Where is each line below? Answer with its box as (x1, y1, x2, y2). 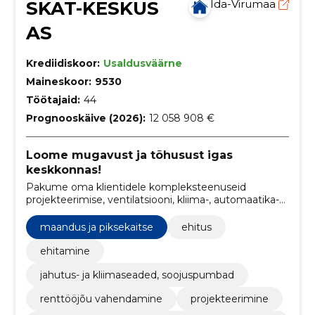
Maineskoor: (25, 75, 91, 88)
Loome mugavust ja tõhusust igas (25, 148, 233, 162)
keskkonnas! (25, 163, 101, 176)
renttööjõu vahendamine (39, 292, 162, 305)
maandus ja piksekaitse (39, 220, 153, 233)
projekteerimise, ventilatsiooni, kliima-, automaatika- (25, 193, 279, 206)
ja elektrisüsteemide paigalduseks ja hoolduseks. (25, 205, 262, 219)
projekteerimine (190, 292, 269, 305)
